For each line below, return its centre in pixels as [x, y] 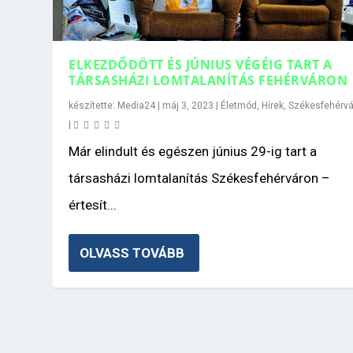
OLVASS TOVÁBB [132, 253]
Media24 [137, 106]
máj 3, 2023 [188, 106]
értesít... [93, 205]
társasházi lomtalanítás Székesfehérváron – [200, 178]
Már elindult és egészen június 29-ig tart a [193, 152]
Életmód [239, 106]
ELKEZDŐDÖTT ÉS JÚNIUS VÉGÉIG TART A [201, 65]
